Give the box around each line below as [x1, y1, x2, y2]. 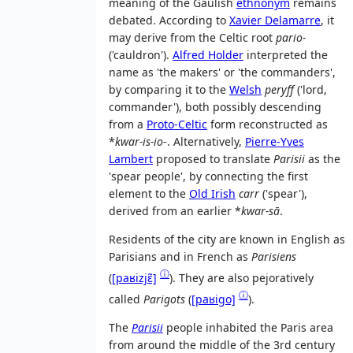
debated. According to [109, 13, 229, 28]
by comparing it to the [109, 82, 229, 98]
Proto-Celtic [147, 117, 207, 132]
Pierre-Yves [245, 134, 304, 150]
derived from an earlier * [109, 203, 241, 219]
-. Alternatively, [163, 134, 245, 150]
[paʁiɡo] [191, 291, 236, 307]
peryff [265, 82, 294, 98]
